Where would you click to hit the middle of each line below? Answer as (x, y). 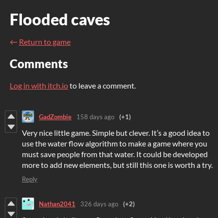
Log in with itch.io (39, 86)
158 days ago (95, 117)
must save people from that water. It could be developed (115, 154)
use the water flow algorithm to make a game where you (115, 144)
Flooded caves (60, 19)
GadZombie (55, 117)
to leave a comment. (102, 86)
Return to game (45, 42)
